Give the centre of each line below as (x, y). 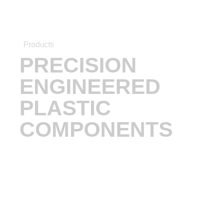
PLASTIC (65, 108)
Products (39, 45)
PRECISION (78, 65)
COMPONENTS (96, 129)
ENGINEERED (90, 87)
